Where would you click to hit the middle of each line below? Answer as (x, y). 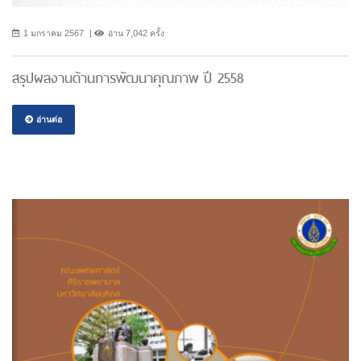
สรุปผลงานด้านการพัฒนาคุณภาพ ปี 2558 (128, 78)
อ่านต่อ (48, 119)
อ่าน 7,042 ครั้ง (136, 33)
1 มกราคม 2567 (54, 33)
